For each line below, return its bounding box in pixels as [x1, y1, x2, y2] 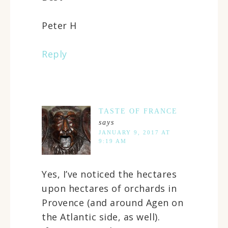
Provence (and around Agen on [42, 196, 183, 209]
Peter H [42, 19, 77, 32]
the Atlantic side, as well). [42, 210, 160, 223]
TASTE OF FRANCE [99, 107, 178, 115]
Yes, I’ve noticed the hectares [42, 167, 177, 180]
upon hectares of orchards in [42, 182, 177, 194]
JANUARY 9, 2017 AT [99, 129, 170, 135]
